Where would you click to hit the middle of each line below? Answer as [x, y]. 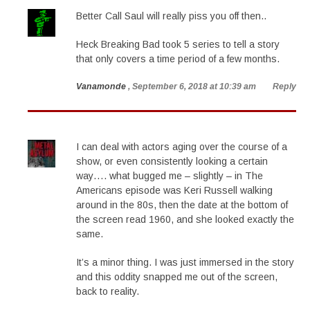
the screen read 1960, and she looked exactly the [185, 219]
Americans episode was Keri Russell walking [174, 190]
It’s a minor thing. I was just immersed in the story [185, 262]
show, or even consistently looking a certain [172, 161]
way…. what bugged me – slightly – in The [170, 176]
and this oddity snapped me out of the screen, [177, 277]
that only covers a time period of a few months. [178, 59]
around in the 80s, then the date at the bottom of [182, 205]
